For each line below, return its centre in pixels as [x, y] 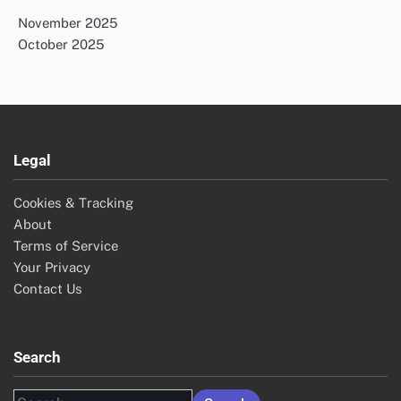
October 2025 [61, 45]
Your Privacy [52, 268]
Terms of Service [66, 246]
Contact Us [48, 289]
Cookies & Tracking [73, 203]
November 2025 [68, 23]
